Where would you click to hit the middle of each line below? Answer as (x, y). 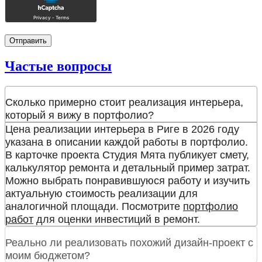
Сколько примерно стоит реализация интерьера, (124, 103)
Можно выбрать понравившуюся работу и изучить (127, 181)
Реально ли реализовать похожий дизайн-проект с (129, 243)
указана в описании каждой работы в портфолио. (127, 142)
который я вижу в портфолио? (80, 116)
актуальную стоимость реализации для (101, 194)
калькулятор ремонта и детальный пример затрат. (128, 168)
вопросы (84, 66)
